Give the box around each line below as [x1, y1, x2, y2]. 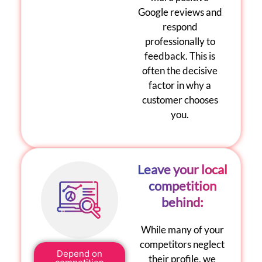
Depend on [57, 247, 103, 259]
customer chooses [142, 94, 218, 106]
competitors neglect [140, 237, 225, 250]
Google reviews [137, 6, 204, 19]
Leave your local [137, 161, 227, 177]
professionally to [144, 35, 215, 48]
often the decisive [142, 64, 218, 77]
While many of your [140, 223, 224, 236]
